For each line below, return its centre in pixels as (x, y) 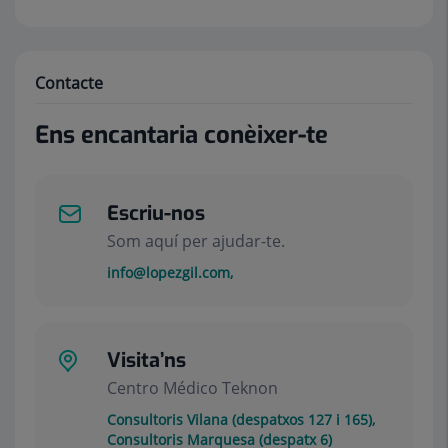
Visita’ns (146, 360)
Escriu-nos (156, 213)
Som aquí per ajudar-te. (196, 241)
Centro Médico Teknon (192, 388)
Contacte (69, 83)
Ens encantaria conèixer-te (181, 135)
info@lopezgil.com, (170, 272)
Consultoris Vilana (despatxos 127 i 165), (241, 419)
